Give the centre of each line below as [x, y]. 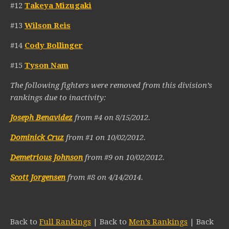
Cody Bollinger [54, 46]
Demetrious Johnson [47, 158]
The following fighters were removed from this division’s [111, 86]
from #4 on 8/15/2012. [111, 118]
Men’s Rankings [158, 222]
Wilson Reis [48, 26]
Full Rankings [65, 222]
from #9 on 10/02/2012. [124, 158]
